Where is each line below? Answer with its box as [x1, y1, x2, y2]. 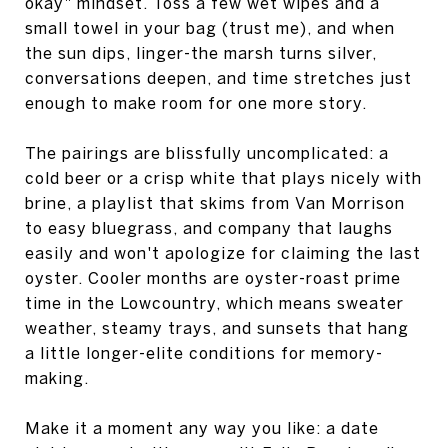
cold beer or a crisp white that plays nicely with [25, 168, 422, 187]
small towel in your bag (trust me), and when [25, 18, 395, 37]
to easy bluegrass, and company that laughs [25, 218, 393, 237]
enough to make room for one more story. [25, 93, 367, 112]
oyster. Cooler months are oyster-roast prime [25, 268, 401, 287]
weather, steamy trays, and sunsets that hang [25, 318, 409, 337]
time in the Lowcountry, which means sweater [25, 293, 404, 312]
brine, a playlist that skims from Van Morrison [25, 193, 405, 212]
